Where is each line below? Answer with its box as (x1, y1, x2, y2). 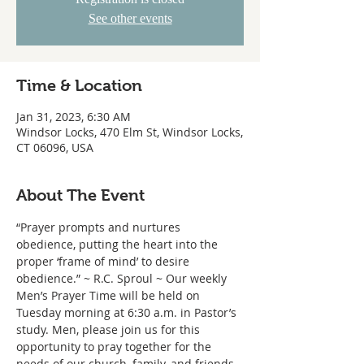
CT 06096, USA (16, 140, 93, 155)
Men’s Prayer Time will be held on (16, 288, 203, 303)
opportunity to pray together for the (16, 339, 214, 354)
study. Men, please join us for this (16, 322, 203, 337)
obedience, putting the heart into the (16, 236, 221, 252)
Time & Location (16, 76, 142, 94)
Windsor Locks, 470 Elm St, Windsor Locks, (16, 124, 243, 140)
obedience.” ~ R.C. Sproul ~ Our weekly (16, 271, 230, 286)
